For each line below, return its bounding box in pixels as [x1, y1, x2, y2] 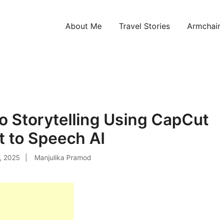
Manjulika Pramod [34, 153, 91, 162]
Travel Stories [119, 21, 170, 31]
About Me [65, 21, 102, 31]
